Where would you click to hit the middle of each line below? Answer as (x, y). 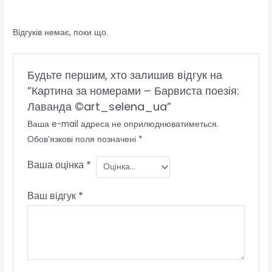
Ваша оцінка (56, 165)
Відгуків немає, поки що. (61, 33)
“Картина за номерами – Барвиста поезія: (133, 91)
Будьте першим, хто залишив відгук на (124, 75)
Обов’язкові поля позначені (83, 140)
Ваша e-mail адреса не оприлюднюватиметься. (123, 124)
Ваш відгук (53, 195)
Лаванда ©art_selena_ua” (99, 107)
